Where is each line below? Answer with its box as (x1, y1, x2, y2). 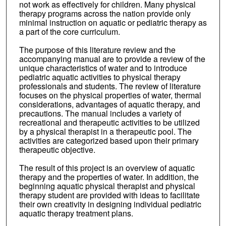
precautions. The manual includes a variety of (19, 107, 181, 120)
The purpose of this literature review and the (19, 44, 176, 56)
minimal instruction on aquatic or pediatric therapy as (19, 17, 207, 29)
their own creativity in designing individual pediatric (19, 198, 201, 210)
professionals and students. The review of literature (19, 80, 201, 92)
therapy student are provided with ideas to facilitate (19, 189, 200, 201)
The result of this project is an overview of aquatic (19, 162, 195, 174)
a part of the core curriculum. (19, 26, 120, 38)
